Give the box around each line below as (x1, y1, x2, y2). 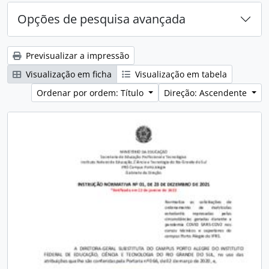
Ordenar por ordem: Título (37, 87, 147, 98)
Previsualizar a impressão (23, 50, 129, 61)
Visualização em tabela (133, 68, 227, 80)
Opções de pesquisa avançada (17, 11, 186, 27)
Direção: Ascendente (164, 87, 250, 98)
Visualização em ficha (23, 68, 112, 80)
